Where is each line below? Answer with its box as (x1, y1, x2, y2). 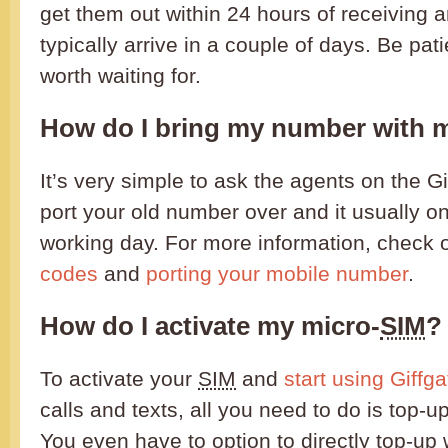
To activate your (40, 367, 198, 391)
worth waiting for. (40, 64, 201, 88)
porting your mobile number (146, 262, 408, 286)
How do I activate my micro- (40, 312, 380, 341)
